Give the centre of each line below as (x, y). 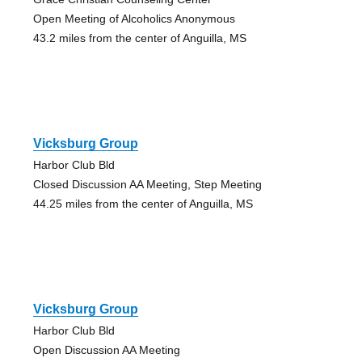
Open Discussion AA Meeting (106, 350)
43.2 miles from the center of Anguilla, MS (139, 38)
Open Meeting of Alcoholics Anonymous (134, 19)
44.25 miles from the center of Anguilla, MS (143, 204)
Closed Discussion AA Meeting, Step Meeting (147, 185)
